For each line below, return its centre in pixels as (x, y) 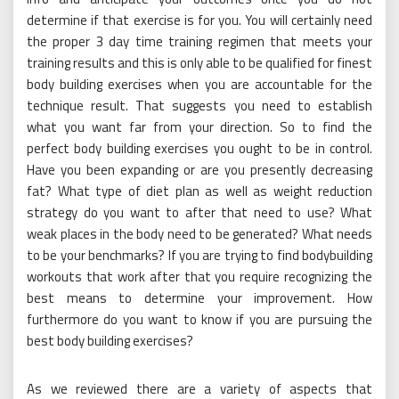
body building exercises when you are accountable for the (199, 85)
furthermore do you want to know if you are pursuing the (199, 320)
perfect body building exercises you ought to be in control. (199, 149)
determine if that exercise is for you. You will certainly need (199, 20)
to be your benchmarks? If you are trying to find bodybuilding (199, 256)
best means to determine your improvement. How (199, 298)
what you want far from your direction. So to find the (199, 127)
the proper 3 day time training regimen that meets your (199, 42)
